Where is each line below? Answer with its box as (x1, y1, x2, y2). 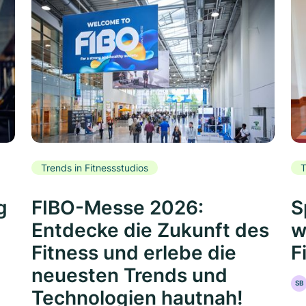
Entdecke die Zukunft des (31, 219, 269, 242)
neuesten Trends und (31, 264, 227, 288)
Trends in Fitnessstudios (41, 161, 148, 173)
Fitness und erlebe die (31, 241, 236, 265)
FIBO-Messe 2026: (31, 196, 204, 220)
